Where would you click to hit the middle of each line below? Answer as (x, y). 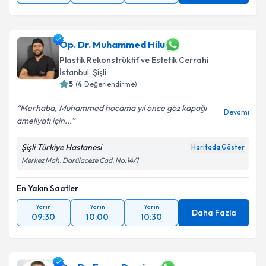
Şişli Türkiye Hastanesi (61, 147)
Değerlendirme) (111, 84)
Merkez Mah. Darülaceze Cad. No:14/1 (80, 160)
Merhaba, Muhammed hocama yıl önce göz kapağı (113, 108)
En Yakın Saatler (47, 188)
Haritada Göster (218, 147)
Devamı (237, 112)
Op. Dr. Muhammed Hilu (112, 45)
